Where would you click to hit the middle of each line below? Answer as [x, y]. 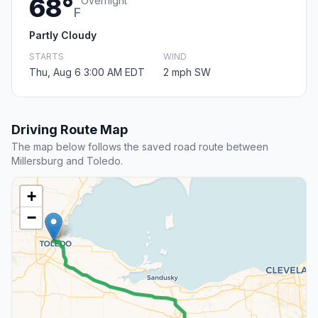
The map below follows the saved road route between [140, 147]
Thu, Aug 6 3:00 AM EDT [87, 72]
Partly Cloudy [63, 35]
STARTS [46, 57]
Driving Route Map [70, 130]
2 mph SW [187, 72]
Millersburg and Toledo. [67, 161]
